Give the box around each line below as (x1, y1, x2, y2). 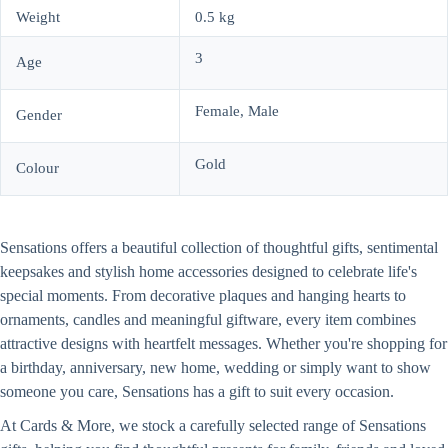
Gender (16, 106, 62, 123)
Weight (16, 8, 60, 25)
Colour (16, 159, 59, 176)
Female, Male (195, 102, 279, 119)
